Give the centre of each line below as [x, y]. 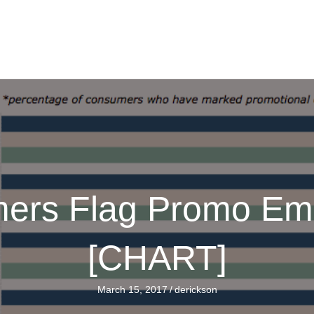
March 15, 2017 [132, 289]
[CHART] [157, 258]
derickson [196, 289]
